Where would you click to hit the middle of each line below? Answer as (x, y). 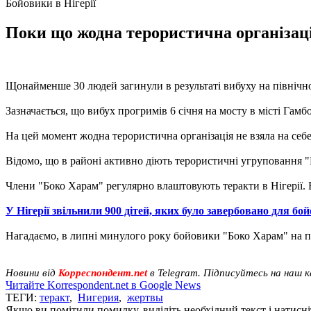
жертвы (145, 297)
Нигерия (98, 297)
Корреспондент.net (103, 272)
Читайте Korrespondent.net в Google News (103, 285)
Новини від (31, 272)
